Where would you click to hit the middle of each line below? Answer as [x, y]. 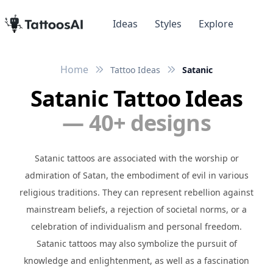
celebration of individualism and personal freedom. [136, 227]
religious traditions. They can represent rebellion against [136, 193]
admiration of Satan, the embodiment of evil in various [136, 175]
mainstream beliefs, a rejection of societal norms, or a [136, 210]
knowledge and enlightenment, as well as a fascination [136, 261]
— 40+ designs [136, 123]
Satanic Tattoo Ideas [136, 99]
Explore [216, 24]
